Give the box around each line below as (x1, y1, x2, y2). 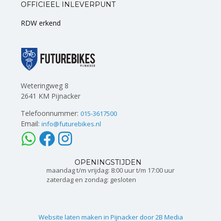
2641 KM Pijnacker (21, 91, 80, 101)
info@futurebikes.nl (41, 119, 101, 129)
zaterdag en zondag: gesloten (46, 175, 136, 184)
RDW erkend (21, 18, 61, 28)
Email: (21, 119, 41, 129)
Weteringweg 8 (21, 80, 69, 90)
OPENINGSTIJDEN (74, 158, 142, 167)
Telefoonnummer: (21, 109, 80, 118)
